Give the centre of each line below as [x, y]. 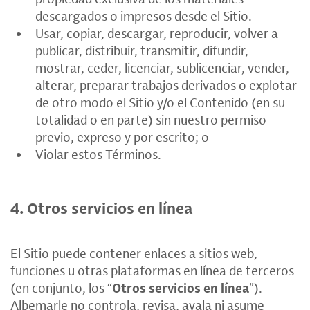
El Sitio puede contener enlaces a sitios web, [134, 253]
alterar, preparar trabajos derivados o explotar [166, 85]
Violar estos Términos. [98, 154]
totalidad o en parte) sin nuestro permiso [151, 120]
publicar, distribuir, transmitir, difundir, [142, 51]
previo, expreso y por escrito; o [122, 137]
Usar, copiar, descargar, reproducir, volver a [157, 33]
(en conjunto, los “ [61, 288]
